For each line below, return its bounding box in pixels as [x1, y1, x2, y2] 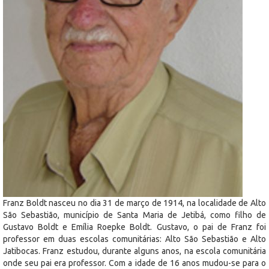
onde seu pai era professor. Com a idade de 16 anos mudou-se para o [3, 258, 266, 268]
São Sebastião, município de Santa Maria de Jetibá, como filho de [3, 210, 266, 220]
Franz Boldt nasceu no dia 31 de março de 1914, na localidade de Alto [3, 198, 266, 208]
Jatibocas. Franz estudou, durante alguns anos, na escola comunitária [3, 246, 266, 256]
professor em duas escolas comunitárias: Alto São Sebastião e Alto [3, 234, 266, 244]
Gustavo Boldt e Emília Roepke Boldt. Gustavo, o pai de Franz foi [3, 222, 266, 232]
